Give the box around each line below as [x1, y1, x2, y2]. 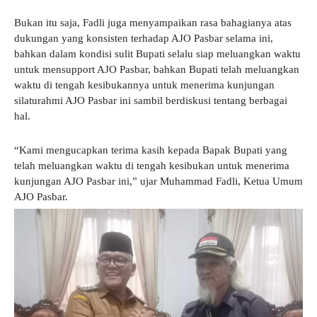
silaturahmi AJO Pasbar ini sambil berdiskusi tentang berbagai [14, 94, 287, 106]
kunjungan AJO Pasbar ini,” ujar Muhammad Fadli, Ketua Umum [14, 175, 303, 187]
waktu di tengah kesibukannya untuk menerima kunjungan [14, 79, 275, 91]
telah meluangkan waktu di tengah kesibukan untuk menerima [14, 159, 289, 171]
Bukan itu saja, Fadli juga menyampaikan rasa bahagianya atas [14, 16, 292, 28]
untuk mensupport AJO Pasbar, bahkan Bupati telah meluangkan [14, 63, 299, 75]
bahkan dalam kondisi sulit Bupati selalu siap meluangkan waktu [14, 47, 301, 59]
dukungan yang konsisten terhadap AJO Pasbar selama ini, [14, 32, 273, 44]
